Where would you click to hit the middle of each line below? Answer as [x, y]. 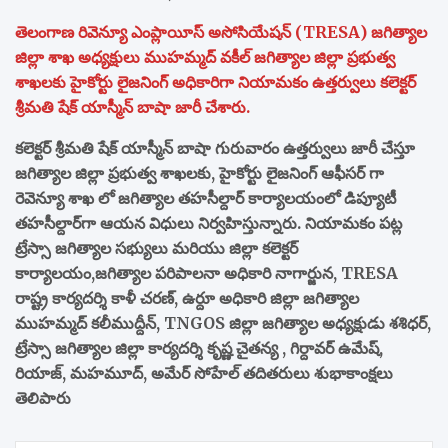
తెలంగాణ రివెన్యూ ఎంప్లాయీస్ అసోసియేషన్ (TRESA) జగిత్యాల [221, 32]
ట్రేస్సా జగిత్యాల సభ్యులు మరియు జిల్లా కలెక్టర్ [156, 248]
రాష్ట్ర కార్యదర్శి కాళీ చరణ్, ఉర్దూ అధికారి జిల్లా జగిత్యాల [187, 298]
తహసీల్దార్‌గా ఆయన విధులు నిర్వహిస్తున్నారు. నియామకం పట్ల [208, 223]
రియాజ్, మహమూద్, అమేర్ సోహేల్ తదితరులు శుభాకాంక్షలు [204, 373]
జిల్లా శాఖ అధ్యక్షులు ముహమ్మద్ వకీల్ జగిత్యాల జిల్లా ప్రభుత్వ [205, 57]
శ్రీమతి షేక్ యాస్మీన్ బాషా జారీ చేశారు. [132, 107]
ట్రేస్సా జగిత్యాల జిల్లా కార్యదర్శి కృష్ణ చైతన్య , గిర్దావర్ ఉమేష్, [199, 348]
